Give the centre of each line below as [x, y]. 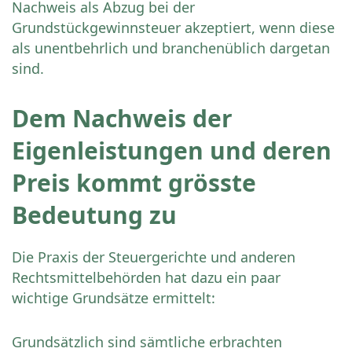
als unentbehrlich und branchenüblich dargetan [171, 48]
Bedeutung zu [94, 215]
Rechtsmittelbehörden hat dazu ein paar [146, 278]
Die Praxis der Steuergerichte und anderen [154, 257]
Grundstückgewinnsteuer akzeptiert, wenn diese [173, 28]
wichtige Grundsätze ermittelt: [114, 298]
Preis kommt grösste [134, 183]
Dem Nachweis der [122, 119]
